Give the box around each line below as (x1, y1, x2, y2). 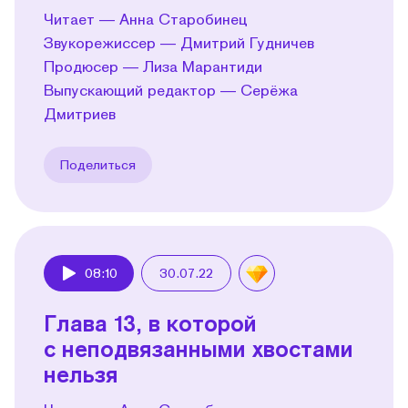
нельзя (44, 360, 118, 387)
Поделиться (60, 156, 136, 172)
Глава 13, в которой (44, 309, 257, 336)
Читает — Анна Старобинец (44, 9, 248, 27)
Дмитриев (44, 104, 116, 122)
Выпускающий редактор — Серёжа (44, 80, 298, 98)
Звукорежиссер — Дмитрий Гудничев (44, 33, 314, 51)
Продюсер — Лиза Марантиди (44, 56, 262, 75)
